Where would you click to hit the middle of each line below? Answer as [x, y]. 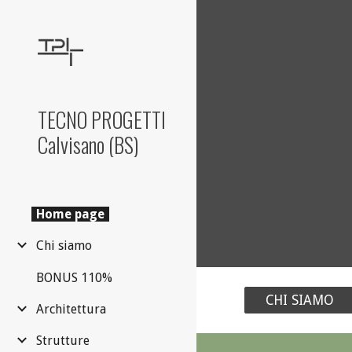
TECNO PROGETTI [102, 119]
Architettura [71, 309]
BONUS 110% [74, 277]
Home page [70, 214]
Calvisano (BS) [88, 145]
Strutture [63, 340]
